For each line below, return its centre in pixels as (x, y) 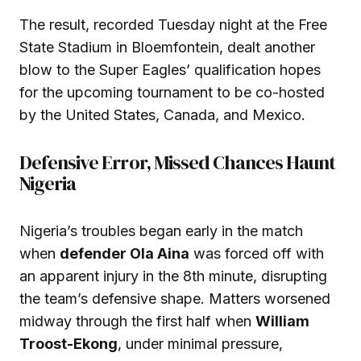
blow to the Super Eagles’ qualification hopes (170, 70)
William (282, 322)
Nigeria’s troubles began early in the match (161, 231)
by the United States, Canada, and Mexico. (162, 115)
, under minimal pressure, (200, 344)
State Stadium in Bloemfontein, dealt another (167, 48)
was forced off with (257, 254)
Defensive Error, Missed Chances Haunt (178, 163)
